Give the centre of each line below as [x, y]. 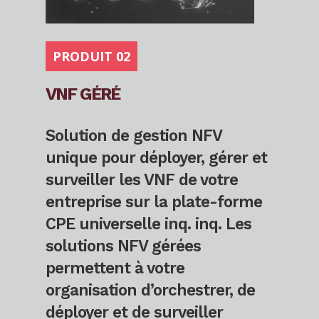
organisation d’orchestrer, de [150, 289]
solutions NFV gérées [123, 245]
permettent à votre [115, 267]
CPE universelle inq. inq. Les [148, 223]
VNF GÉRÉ [83, 94]
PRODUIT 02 [91, 56]
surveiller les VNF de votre [142, 179]
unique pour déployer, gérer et [156, 157]
